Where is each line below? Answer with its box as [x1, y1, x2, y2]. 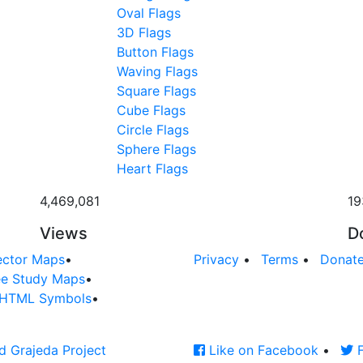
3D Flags [117, 23, 171, 41]
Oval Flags [117, 4, 181, 21]
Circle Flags [117, 121, 189, 138]
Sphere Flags [117, 140, 196, 157]
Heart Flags [117, 160, 188, 177]
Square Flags [117, 82, 196, 99]
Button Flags [117, 43, 194, 60]
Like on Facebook [205, 341, 318, 358]
